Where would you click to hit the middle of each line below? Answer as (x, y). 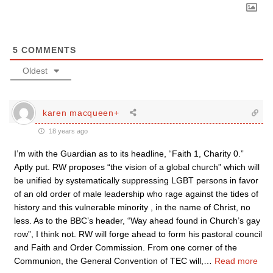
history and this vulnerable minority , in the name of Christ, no (132, 207)
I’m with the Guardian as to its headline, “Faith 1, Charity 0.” (129, 154)
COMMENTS (47, 50)
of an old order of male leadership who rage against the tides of (136, 194)
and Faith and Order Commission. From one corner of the (126, 247)
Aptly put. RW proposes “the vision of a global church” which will (137, 167)
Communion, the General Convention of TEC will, (109, 261)
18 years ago (67, 131)
